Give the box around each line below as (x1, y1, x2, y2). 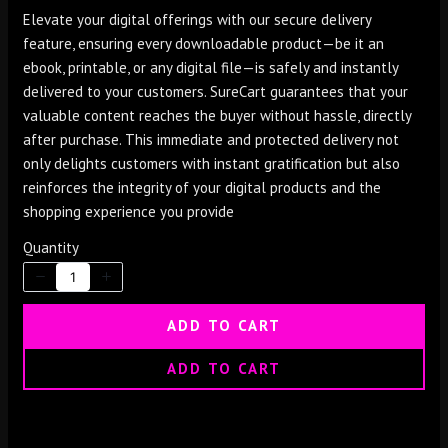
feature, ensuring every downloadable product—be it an (23, 33, 385, 53)
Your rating (40, 381, 113, 401)
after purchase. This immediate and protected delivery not (23, 129, 400, 149)
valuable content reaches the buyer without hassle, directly (23, 105, 412, 125)
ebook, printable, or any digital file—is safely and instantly (23, 57, 399, 77)
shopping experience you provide (23, 201, 235, 221)
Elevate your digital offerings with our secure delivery (23, 9, 372, 29)
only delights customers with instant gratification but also (23, 153, 401, 173)
